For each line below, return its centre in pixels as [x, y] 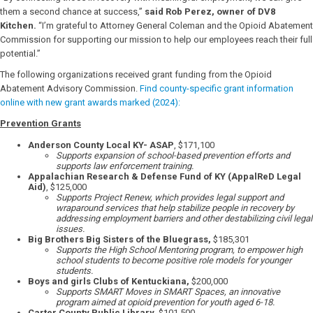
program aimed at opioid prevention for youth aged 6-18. [165, 302]
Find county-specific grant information [217, 88]
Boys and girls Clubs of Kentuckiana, [110, 281]
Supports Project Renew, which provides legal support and [170, 197]
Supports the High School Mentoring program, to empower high [179, 250]
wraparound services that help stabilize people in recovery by [175, 208]
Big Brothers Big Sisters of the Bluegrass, [121, 239]
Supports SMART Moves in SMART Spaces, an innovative [168, 292]
